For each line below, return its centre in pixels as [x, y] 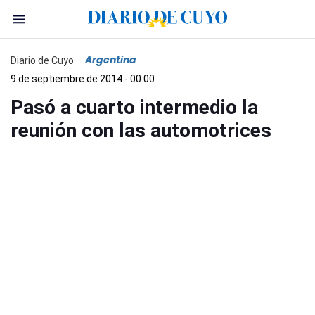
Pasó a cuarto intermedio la [134, 107]
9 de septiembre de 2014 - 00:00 [83, 79]
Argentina [111, 60]
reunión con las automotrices [141, 130]
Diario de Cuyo [42, 60]
